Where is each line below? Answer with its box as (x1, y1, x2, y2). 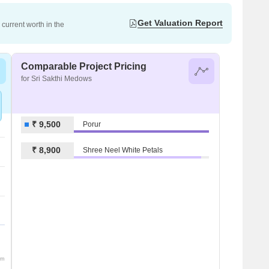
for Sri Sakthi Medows (21, 74, 92, 83)
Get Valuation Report (138, 18, 223, 28)
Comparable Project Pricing (21, 61, 147, 71)
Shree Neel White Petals (83, 146, 163, 155)
